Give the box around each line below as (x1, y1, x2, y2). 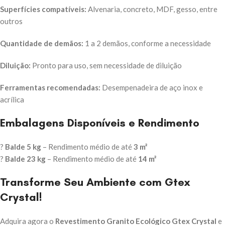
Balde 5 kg (5, 142, 41, 152)
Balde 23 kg (5, 154, 46, 164)
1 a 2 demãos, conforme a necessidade (83, 39, 211, 48)
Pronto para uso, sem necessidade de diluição (31, 61, 182, 70)
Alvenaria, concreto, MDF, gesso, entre (86, 5, 217, 14)
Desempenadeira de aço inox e (100, 83, 203, 92)
